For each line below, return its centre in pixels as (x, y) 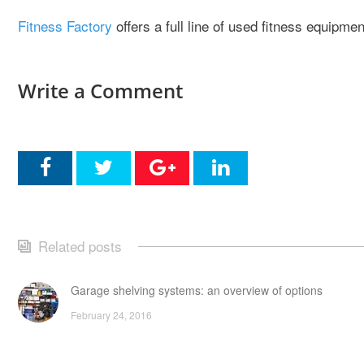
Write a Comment (100, 91)
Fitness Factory (65, 26)
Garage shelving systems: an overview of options (197, 290)
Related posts (80, 246)
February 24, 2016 (111, 315)
